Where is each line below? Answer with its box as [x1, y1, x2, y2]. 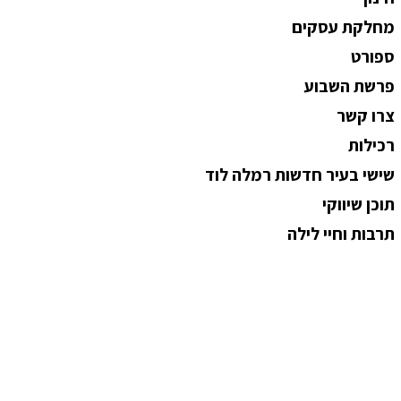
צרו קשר [336, 104, 395, 128]
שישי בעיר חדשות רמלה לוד [204, 163, 395, 187]
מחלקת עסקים [291, 14, 395, 38]
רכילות [347, 133, 395, 158]
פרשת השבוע [303, 73, 395, 98]
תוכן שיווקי [321, 192, 395, 217]
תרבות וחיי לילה [286, 222, 395, 246]
